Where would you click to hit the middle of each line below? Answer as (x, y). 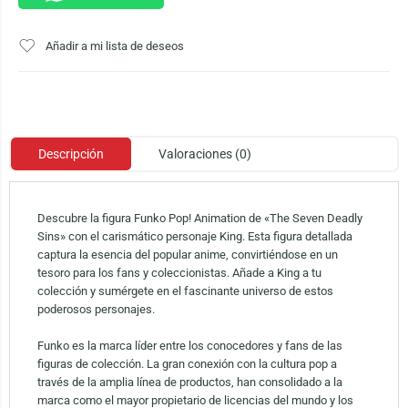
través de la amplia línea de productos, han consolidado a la (189, 382)
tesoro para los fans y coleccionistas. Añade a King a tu (179, 272)
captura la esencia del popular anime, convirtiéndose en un (187, 254)
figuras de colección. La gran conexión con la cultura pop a (187, 363)
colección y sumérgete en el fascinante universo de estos (185, 291)
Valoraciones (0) (204, 153)
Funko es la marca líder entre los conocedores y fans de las (189, 345)
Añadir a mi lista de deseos (115, 46)
